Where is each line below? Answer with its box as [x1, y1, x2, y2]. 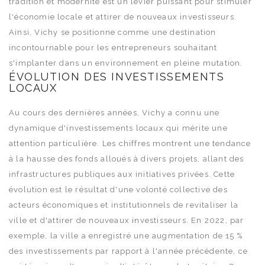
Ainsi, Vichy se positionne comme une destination [9, 27, 216, 37]
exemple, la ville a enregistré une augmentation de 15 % [9, 231, 243, 240]
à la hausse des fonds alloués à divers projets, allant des [9, 154, 244, 163]
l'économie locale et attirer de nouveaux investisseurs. [9, 12, 237, 21]
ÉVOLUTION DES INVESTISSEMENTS [9, 70, 225, 83]
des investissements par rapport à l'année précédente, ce [9, 246, 248, 256]
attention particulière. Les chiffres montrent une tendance [9, 138, 251, 148]
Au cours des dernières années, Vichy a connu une [9, 108, 220, 117]
